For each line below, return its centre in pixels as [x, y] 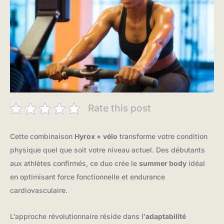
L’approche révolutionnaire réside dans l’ [78, 216]
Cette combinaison [42, 136]
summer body [163, 163]
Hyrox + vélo [96, 136]
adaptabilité [166, 216]
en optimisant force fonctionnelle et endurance [87, 177]
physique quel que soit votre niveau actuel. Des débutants [107, 150]
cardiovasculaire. [39, 190]
